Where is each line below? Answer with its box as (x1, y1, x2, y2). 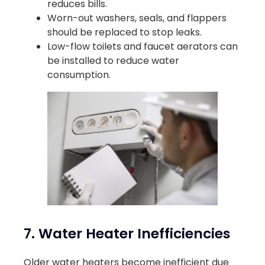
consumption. (47, 67, 111, 82)
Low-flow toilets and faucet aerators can (47, 39, 238, 53)
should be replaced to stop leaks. (47, 25, 202, 39)
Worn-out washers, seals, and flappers (47, 11, 227, 25)
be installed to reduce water (47, 53, 179, 67)
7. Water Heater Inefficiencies (24, 223, 230, 243)
